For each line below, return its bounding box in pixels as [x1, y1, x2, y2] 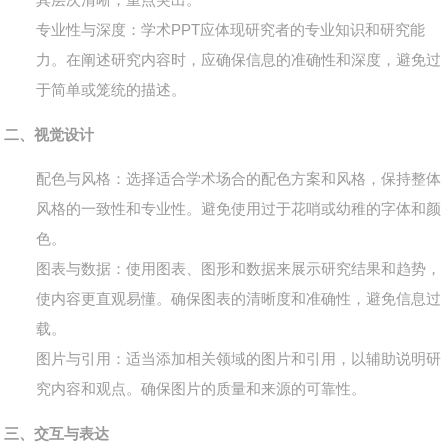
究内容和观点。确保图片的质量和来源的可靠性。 [36, 380, 367, 398]
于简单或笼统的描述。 [36, 81, 187, 99]
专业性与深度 [36, 21, 127, 39]
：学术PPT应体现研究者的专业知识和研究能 [126, 21, 426, 39]
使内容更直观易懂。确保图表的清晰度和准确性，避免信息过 [36, 290, 442, 308]
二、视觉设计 [4, 126, 95, 144]
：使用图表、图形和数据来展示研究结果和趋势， [111, 260, 442, 278]
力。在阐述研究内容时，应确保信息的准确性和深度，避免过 [36, 51, 442, 69]
